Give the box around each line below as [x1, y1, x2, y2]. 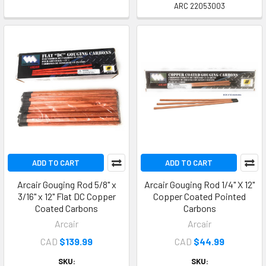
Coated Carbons [35, 202, 98, 214]
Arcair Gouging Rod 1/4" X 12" [144, 179, 255, 190]
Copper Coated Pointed [153, 191, 246, 202]
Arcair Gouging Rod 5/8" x [17, 179, 116, 190]
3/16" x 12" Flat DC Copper [17, 191, 116, 202]
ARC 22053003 [174, 1, 225, 11]
